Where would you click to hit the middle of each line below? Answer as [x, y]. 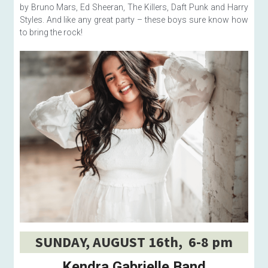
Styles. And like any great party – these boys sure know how [134, 20]
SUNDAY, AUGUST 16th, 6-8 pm [134, 242]
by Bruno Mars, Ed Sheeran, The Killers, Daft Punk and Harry [134, 7]
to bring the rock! [51, 33]
